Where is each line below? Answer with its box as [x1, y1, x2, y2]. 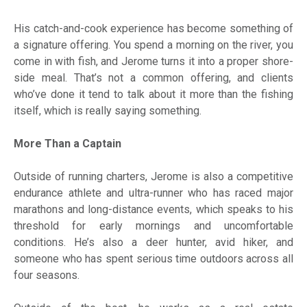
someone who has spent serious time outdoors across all [14, 252, 293, 266]
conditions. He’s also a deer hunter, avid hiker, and [14, 236, 293, 249]
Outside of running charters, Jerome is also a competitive [14, 170, 293, 184]
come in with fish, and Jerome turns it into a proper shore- [14, 55, 293, 69]
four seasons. [14, 269, 79, 282]
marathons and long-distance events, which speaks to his [14, 203, 293, 217]
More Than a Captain [14, 137, 121, 151]
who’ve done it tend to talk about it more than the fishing [14, 88, 293, 101]
